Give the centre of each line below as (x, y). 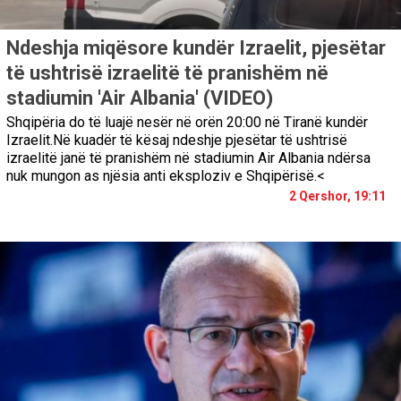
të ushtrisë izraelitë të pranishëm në (167, 73)
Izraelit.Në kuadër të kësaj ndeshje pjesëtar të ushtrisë (177, 140)
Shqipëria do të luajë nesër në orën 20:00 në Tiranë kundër (187, 122)
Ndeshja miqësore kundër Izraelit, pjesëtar (196, 47)
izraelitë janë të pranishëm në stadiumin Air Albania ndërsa (188, 158)
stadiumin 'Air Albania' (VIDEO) (140, 98)
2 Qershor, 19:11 (337, 196)
